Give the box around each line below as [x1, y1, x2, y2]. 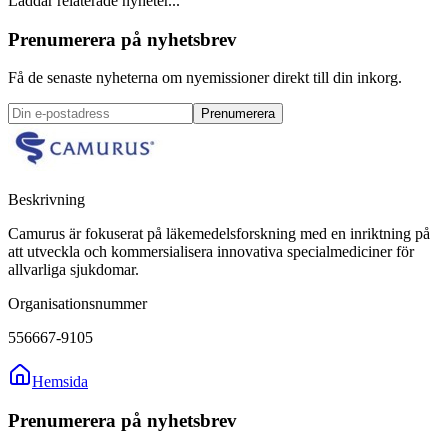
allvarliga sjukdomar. [8, 261, 139, 279]
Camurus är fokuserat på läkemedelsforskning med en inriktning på [8, 225, 430, 243]
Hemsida [32, 373, 88, 391]
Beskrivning [8, 191, 85, 209]
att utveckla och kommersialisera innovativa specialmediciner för [8, 243, 414, 261]
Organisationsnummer [8, 295, 147, 313]
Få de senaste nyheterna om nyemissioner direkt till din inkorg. [8, 69, 402, 87]
